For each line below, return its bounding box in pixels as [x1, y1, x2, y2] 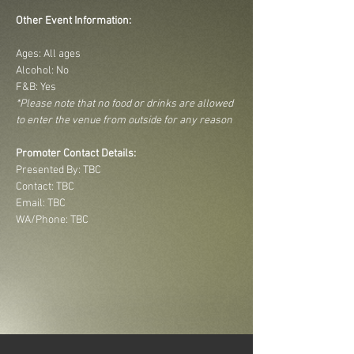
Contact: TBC [16, 180, 74, 194]
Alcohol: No [16, 64, 69, 77]
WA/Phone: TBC [16, 213, 88, 227]
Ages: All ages [16, 47, 81, 61]
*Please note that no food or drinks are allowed [16, 97, 235, 111]
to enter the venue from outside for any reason [16, 114, 232, 127]
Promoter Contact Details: [16, 147, 136, 160]
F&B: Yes [16, 81, 56, 94]
